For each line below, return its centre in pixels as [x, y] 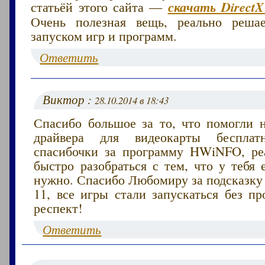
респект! [58, 207]
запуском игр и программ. [104, 35]
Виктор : [69, 99]
